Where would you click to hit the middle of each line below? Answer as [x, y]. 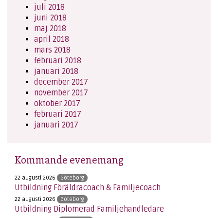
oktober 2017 [57, 104]
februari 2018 [58, 61]
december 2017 [61, 82]
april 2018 [52, 39]
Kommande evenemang [69, 160]
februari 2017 [58, 114]
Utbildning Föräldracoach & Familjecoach [88, 188]
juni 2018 [50, 18]
